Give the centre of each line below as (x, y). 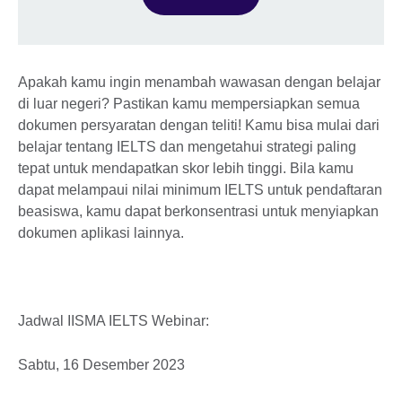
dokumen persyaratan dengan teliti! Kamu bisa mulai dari (199, 125)
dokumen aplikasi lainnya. (101, 232)
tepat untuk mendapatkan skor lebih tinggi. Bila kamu (186, 168)
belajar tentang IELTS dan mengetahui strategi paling (187, 146)
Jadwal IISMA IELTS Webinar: (114, 320)
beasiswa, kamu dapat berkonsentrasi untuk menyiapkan (198, 211)
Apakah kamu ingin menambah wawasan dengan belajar (199, 82)
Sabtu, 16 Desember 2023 (101, 364)
